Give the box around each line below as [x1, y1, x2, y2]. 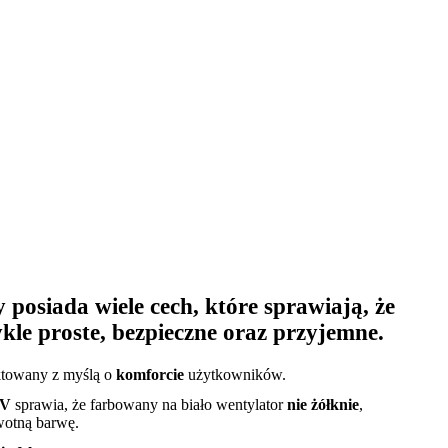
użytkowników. [184, 366, 286, 384]
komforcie [116, 366, 184, 384]
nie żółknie [287, 396, 359, 414]
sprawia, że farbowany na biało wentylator [11, 396, 287, 414]
